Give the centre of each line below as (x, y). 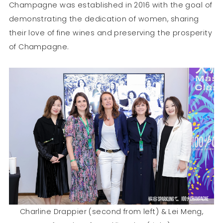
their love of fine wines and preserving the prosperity (111, 33)
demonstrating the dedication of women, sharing (104, 19)
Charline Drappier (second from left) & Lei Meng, (111, 212)
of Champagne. (39, 47)
